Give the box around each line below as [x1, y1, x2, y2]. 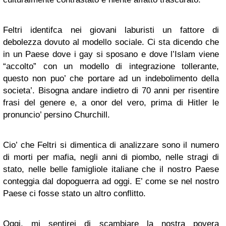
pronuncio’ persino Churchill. [3, 110, 110, 120]
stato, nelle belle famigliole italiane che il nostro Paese [3, 164, 219, 174]
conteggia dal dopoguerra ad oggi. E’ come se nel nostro [3, 177, 219, 186]
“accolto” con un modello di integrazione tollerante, [3, 62, 219, 71]
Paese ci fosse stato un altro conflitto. [3, 189, 146, 198]
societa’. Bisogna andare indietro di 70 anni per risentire [3, 86, 219, 95]
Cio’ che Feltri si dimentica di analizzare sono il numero [3, 140, 219, 150]
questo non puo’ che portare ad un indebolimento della [3, 74, 219, 83]
